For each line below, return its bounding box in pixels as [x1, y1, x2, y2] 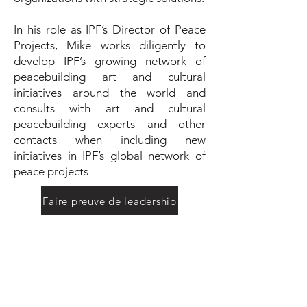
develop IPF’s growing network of [14, 54, 206, 68]
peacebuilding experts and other [14, 117, 206, 131]
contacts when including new [14, 133, 206, 147]
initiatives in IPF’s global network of [14, 149, 206, 162]
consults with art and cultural [14, 101, 206, 115]
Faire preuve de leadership [42, 194, 177, 208]
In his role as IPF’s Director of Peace [14, 23, 206, 36]
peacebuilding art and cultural [14, 70, 206, 84]
